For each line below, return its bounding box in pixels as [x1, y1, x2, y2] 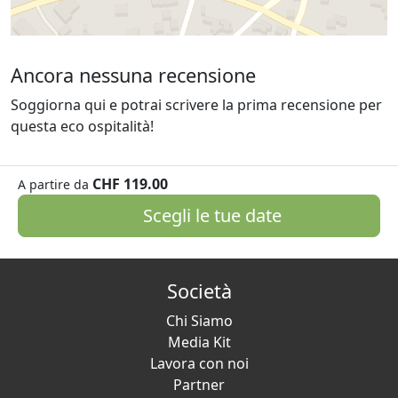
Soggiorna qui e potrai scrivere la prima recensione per [11, 94, 382, 115]
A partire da [18, 175, 89, 193]
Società [166, 278, 232, 304]
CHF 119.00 [92, 173, 168, 194]
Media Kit [167, 332, 231, 352]
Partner [173, 375, 225, 394]
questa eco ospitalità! [11, 115, 154, 136]
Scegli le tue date [139, 203, 282, 227]
